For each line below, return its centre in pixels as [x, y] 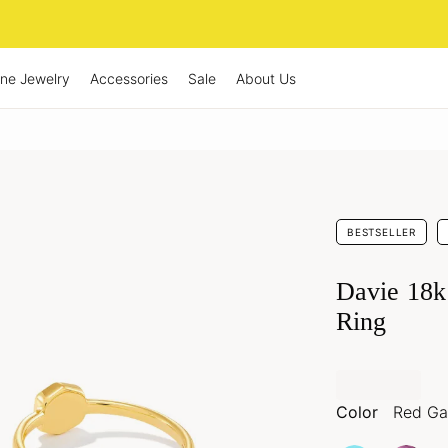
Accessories [129, 78]
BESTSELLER [381, 232]
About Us [266, 78]
